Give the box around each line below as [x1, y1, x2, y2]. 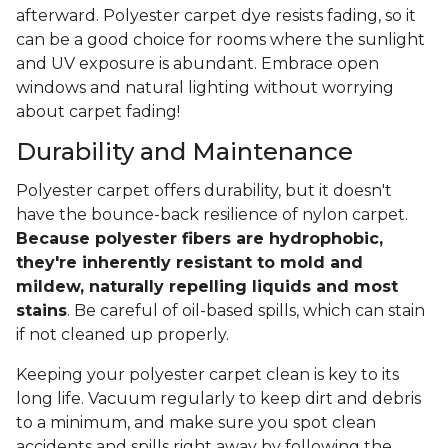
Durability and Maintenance [16, 137, 353, 167]
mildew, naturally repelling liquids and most [16, 277, 398, 297]
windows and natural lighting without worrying [16, 78, 394, 98]
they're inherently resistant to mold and [16, 253, 363, 273]
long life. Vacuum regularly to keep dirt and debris [16, 389, 421, 409]
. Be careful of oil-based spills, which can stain [67, 301, 425, 321]
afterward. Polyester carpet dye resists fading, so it [16, 6, 416, 26]
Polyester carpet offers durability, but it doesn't [16, 181, 392, 201]
